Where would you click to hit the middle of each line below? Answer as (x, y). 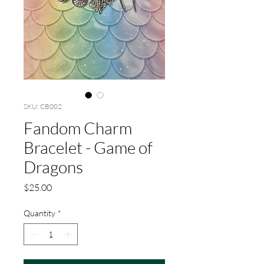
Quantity (39, 213)
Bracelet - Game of (88, 148)
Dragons (53, 167)
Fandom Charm (78, 128)
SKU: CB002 (43, 107)
